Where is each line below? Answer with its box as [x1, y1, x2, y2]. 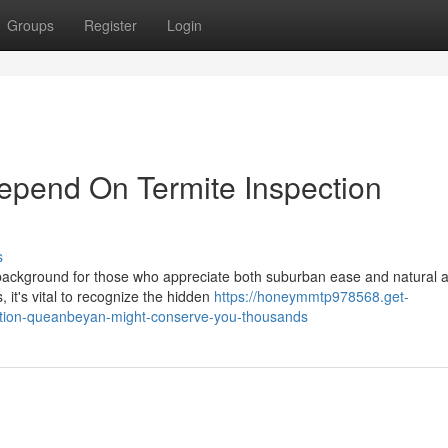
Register [84, 15, 137, 35]
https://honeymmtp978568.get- [214, 286, 409, 306]
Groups [7, 15, 54, 35]
